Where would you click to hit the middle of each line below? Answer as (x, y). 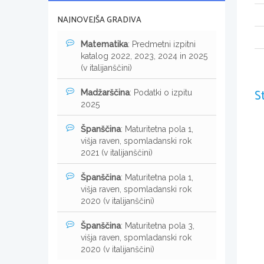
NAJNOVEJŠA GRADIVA (99, 20)
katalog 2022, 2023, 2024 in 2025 (144, 56)
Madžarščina (105, 92)
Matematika (104, 44)
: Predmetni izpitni (162, 44)
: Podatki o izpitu (161, 92)
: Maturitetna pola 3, (158, 225)
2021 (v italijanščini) (117, 152)
